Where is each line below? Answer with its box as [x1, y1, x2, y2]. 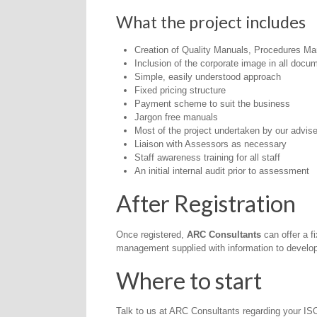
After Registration [115, 190, 296, 218]
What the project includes [115, 12, 306, 33]
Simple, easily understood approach [134, 71, 281, 82]
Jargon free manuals [134, 111, 218, 122]
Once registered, [115, 229, 187, 240]
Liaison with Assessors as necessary [134, 138, 287, 149]
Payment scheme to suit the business [134, 98, 290, 109]
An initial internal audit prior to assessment [134, 165, 309, 176]
